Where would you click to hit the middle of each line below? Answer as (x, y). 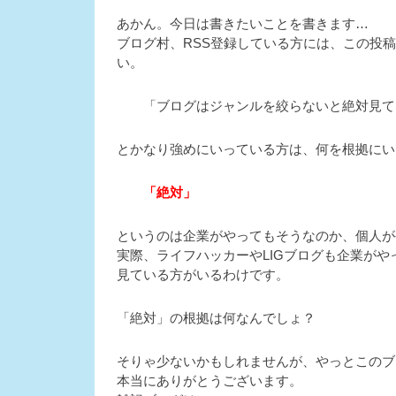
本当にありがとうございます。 (209, 380)
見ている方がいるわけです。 (203, 274)
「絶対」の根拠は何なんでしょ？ (216, 317)
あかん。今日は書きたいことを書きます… (243, 23)
